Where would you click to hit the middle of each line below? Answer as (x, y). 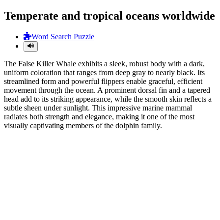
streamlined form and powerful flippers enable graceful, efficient (103, 82)
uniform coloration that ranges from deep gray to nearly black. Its (104, 73)
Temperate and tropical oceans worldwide (110, 15)
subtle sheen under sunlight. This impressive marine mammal (98, 108)
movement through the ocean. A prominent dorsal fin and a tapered (107, 90)
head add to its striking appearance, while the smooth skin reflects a (108, 99)
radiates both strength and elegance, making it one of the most (99, 117)
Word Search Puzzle (63, 37)
